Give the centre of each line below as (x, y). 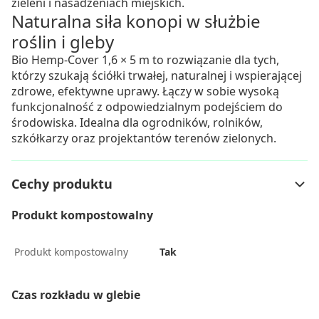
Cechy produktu (62, 184)
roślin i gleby (63, 42)
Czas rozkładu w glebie (76, 295)
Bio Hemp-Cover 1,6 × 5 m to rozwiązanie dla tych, (145, 60)
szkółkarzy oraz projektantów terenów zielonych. (144, 138)
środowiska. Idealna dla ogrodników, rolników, (137, 122)
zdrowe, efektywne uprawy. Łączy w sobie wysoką (145, 91)
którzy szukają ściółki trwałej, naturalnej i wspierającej (157, 75)
